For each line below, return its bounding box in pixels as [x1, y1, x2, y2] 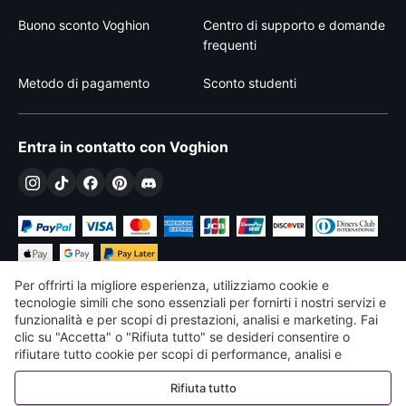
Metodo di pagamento [18, 75, 150, 91]
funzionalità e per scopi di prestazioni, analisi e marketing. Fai [14, 312, 378, 328]
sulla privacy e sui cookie [14, 381, 162, 397]
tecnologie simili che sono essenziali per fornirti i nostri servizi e [14, 295, 386, 311]
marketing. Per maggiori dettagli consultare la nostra [14, 363, 329, 380]
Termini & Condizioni [150, 383, 256, 398]
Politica [329, 363, 372, 380]
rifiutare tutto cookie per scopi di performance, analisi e [14, 346, 342, 362]
